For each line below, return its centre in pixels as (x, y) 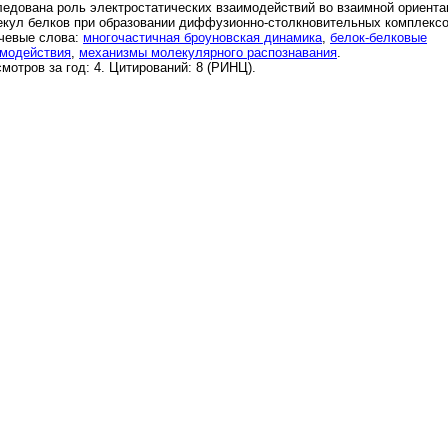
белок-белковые (378, 37)
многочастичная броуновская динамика (202, 37)
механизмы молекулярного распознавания (208, 52)
